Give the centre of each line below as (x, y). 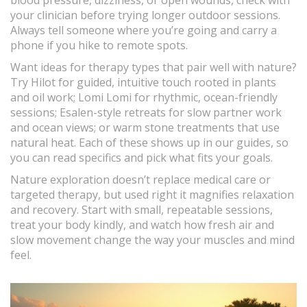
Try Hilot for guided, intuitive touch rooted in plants (143, 82)
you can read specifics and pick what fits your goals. (142, 158)
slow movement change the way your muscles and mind (152, 240)
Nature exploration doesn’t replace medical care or (140, 180)
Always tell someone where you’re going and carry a (144, 30)
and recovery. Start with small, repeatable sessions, (142, 210)
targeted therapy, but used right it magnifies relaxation (152, 195)
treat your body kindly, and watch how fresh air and (142, 225)
